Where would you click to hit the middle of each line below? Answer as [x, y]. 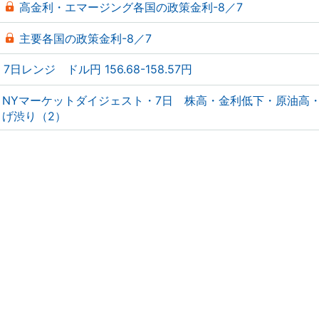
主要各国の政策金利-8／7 [85, 38]
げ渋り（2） [34, 116]
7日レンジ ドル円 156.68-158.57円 [98, 69]
